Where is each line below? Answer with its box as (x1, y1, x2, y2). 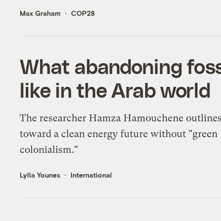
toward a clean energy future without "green (20, 128, 218, 140)
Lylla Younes (20, 170, 61, 179)
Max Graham (20, 8, 61, 17)
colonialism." (20, 144, 78, 155)
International (71, 170, 112, 179)
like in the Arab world (20, 77, 211, 102)
